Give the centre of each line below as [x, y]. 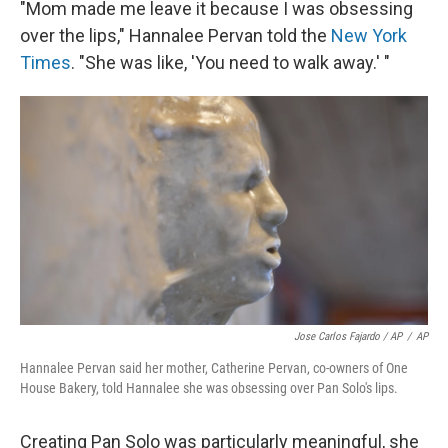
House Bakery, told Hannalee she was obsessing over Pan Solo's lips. [209, 388]
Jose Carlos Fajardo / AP [348, 337]
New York [369, 35]
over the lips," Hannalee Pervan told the [175, 35]
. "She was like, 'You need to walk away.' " [230, 62]
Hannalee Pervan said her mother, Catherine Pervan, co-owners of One [214, 368]
